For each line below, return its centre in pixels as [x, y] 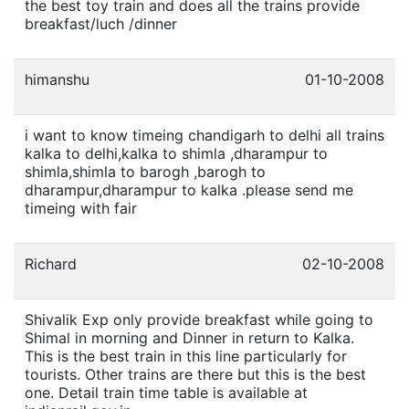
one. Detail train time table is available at [166, 392]
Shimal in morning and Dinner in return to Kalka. [189, 337]
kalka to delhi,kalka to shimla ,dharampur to [176, 153]
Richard [51, 263]
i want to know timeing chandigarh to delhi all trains [204, 135]
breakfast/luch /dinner [101, 23]
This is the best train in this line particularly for [186, 356]
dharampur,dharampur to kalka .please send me [189, 189]
